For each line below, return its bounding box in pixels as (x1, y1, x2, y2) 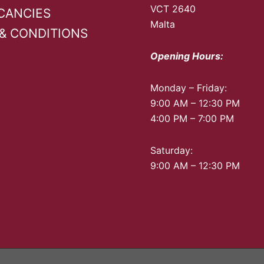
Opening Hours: (150, 50, 223, 62)
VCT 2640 (150, 3, 196, 15)
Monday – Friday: (150, 82, 227, 94)
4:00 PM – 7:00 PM (150, 113, 234, 125)
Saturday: (150, 144, 193, 157)
